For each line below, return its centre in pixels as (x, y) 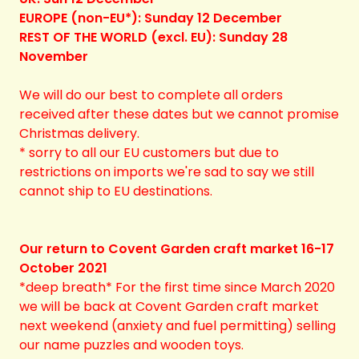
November (54, 56)
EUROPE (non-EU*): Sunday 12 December (151, 18)
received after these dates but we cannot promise (179, 114)
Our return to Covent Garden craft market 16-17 (177, 249)
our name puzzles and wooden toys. (131, 345)
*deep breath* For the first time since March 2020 (177, 287)
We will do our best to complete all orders (151, 95)
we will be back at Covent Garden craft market (169, 307)
